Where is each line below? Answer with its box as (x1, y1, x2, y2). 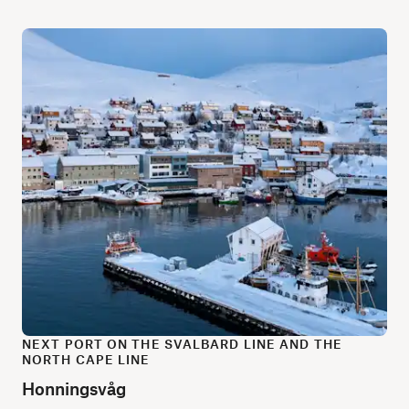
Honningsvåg (22, 377, 126, 399)
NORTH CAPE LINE (22, 351, 151, 367)
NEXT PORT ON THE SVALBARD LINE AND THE (22, 335, 342, 351)
